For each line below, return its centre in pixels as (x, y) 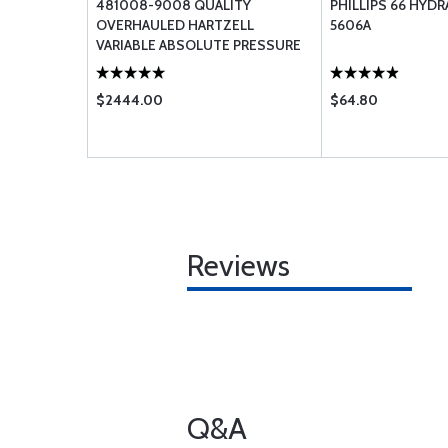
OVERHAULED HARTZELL (175, 25)
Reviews (238, 265)
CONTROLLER (140, 65)
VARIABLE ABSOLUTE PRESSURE (198, 45)
